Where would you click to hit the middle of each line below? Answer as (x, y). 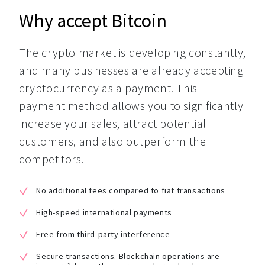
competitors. (52, 159)
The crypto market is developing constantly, (132, 52)
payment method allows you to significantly (131, 106)
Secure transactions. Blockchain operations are (128, 256)
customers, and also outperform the (113, 141)
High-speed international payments (104, 212)
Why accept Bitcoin (93, 21)
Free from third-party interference (103, 234)
